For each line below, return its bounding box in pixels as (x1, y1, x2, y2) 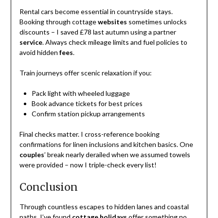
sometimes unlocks (127, 18, 187, 26)
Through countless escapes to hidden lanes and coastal (19, 202, 189, 211)
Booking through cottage (19, 18, 98, 26)
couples (19, 150, 44, 159)
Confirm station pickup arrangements (31, 109, 145, 118)
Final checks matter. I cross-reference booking (19, 130, 160, 139)
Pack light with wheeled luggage (31, 89, 130, 98)
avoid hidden (19, 48, 59, 57)
